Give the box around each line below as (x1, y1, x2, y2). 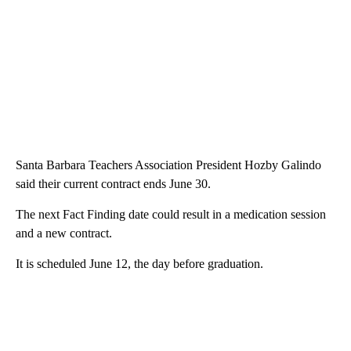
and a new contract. (16, 226, 112, 240)
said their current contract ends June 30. (16, 176, 211, 190)
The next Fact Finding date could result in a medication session (16, 207, 326, 221)
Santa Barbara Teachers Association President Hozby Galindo (16, 157, 321, 172)
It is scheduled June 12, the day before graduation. (16, 256, 263, 270)
